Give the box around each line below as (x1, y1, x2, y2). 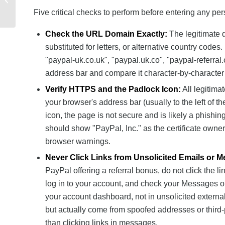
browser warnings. (45, 137, 110, 146)
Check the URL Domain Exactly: (45, 29, 167, 38)
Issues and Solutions (18, 7, 79, 14)
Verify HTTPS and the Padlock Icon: (45, 84, 181, 93)
